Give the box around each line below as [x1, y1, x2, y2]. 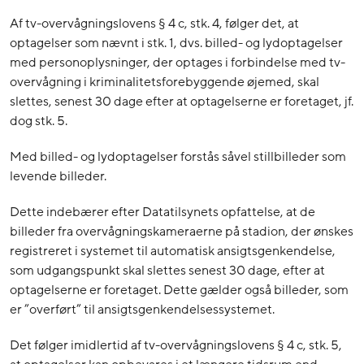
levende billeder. [10, 167, 106, 185]
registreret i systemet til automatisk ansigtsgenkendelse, [10, 241, 336, 260]
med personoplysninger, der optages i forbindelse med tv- [10, 53, 345, 71]
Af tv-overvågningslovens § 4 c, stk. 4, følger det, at [10, 14, 299, 32]
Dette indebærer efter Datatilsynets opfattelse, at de [10, 202, 315, 221]
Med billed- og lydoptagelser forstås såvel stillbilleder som [10, 147, 346, 166]
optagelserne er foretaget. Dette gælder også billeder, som [10, 280, 349, 299]
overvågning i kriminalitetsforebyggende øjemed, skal [10, 72, 319, 91]
